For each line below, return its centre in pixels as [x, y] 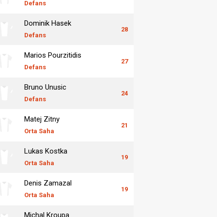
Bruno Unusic [45, 87]
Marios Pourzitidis [53, 55]
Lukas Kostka [46, 151]
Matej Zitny [42, 119]
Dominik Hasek [48, 23]
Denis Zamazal [48, 183]
